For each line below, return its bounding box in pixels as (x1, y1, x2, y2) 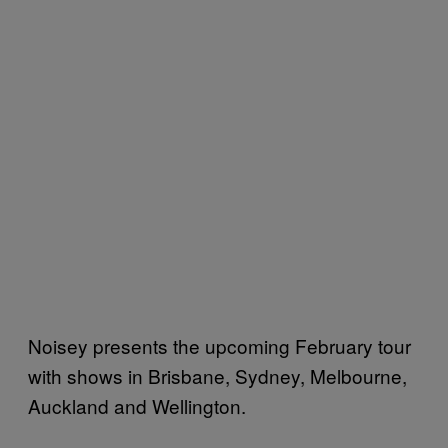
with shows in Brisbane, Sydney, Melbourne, (28, 361, 407, 389)
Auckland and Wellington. (28, 391, 246, 419)
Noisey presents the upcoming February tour (28, 331, 411, 359)
